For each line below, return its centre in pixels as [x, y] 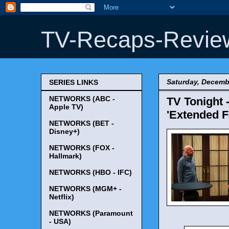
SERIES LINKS [74, 83]
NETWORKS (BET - [82, 123]
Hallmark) [65, 156]
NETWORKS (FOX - [82, 148]
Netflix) [62, 197]
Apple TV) [66, 107]
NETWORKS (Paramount [91, 213]
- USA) [60, 222]
